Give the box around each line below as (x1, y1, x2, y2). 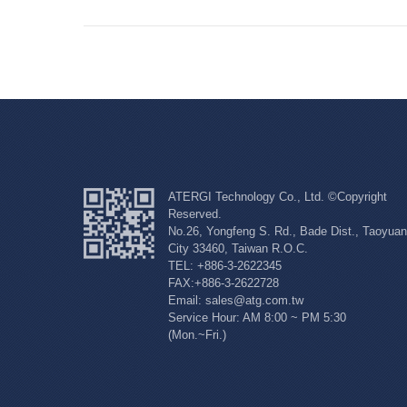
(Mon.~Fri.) (168, 327, 226, 342)
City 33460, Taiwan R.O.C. (168, 241, 308, 255)
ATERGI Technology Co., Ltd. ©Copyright (168, 189, 387, 203)
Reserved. (168, 206, 222, 221)
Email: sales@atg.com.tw (168, 293, 303, 307)
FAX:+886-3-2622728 (168, 275, 279, 290)
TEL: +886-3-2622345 (168, 258, 282, 273)
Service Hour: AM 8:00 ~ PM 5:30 (168, 310, 346, 324)
